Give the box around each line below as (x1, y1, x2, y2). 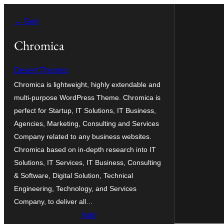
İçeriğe (3, 6, 28, 15)
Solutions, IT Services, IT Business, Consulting (14, 158, 161, 166)
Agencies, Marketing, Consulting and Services (14, 119, 159, 127)
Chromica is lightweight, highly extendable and (14, 80, 160, 88)
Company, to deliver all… (14, 197, 93, 205)
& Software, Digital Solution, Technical (14, 171, 133, 179)
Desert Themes (14, 65, 68, 74)
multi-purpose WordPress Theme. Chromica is (14, 93, 160, 101)
